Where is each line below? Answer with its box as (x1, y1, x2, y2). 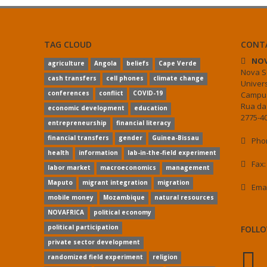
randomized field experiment (47, 253, 143, 261)
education (133, 104, 167, 112)
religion (152, 253, 178, 261)
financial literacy (116, 119, 171, 127)
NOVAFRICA (47, 208, 84, 216)
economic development (47, 104, 125, 112)
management (165, 163, 210, 172)
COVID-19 (132, 89, 163, 97)
